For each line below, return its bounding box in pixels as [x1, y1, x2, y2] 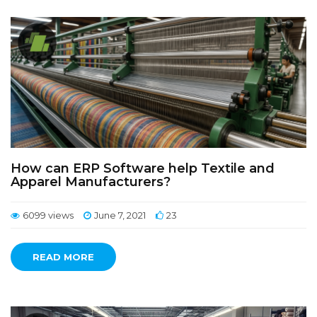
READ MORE [33, 251, 94, 263]
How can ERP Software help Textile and [11, 161, 275, 176]
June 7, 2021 [94, 209, 146, 221]
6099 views [23, 209, 74, 221]
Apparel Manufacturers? [11, 174, 171, 190]
